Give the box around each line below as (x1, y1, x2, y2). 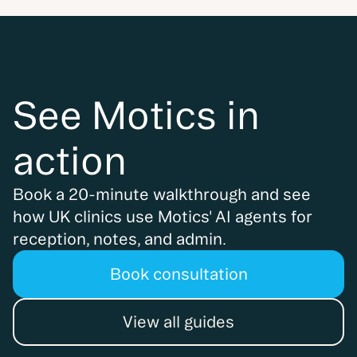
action (13, 139, 127, 182)
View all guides (123, 312, 234, 331)
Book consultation (109, 265, 248, 284)
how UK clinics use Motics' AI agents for (13, 207, 312, 226)
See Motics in (13, 93, 260, 137)
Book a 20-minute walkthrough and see (13, 185, 311, 204)
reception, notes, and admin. (13, 229, 226, 249)
